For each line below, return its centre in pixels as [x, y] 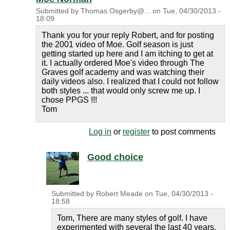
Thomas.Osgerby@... [116, 11]
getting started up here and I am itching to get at [127, 54]
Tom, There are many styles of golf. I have [132, 218]
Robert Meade [119, 194]
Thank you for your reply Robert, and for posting [128, 35]
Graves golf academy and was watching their [123, 72]
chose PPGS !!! [69, 100]
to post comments [183, 132]
